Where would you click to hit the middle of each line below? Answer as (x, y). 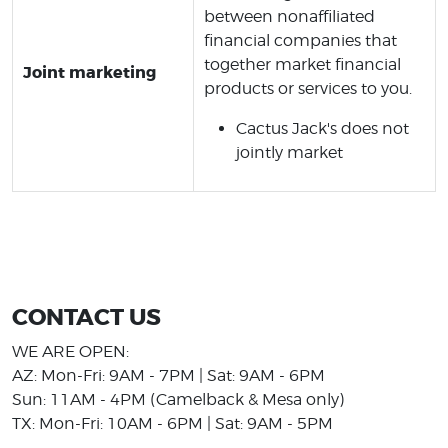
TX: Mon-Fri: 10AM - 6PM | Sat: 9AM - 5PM (172, 424)
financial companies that (300, 40)
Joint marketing (89, 72)
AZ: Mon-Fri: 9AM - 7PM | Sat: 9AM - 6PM (168, 376)
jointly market (289, 152)
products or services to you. (308, 88)
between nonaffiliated (289, 16)
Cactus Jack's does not (322, 128)
